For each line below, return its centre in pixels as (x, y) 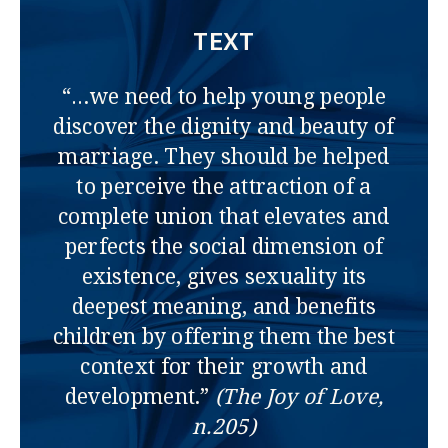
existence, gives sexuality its (224, 276)
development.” (140, 396)
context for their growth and (224, 366)
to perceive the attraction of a (224, 186)
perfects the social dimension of (224, 246)
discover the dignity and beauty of (224, 126)
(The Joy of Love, (299, 396)
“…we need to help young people (224, 96)
